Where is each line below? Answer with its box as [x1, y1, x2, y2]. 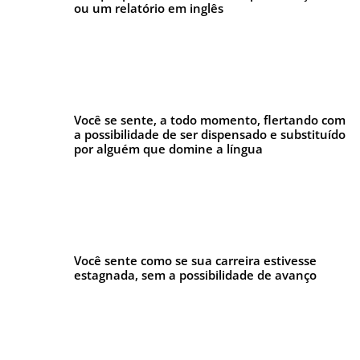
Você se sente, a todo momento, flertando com [73, 112, 346, 128]
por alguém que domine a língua [73, 141, 263, 157]
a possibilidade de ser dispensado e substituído [73, 126, 346, 142]
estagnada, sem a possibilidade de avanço [73, 267, 317, 283]
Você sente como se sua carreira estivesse [73, 252, 317, 268]
